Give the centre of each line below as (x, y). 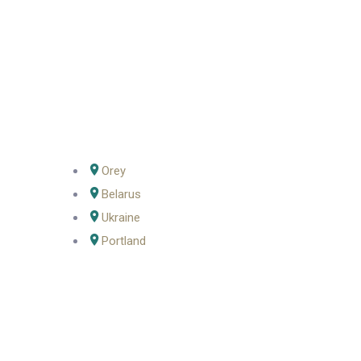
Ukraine (121, 218)
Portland (124, 241)
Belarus (121, 194)
